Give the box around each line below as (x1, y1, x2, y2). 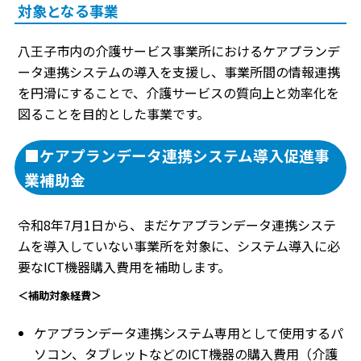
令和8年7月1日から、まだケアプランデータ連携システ (18, 215, 336, 235)
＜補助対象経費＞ (18, 288, 102, 304)
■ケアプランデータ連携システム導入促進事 (24, 144, 330, 167)
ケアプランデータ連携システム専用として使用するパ (34, 322, 343, 342)
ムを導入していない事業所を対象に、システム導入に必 (18, 236, 340, 256)
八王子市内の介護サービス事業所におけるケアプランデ (18, 41, 340, 61)
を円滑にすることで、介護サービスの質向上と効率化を (18, 83, 339, 103)
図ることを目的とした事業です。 (18, 104, 210, 124)
